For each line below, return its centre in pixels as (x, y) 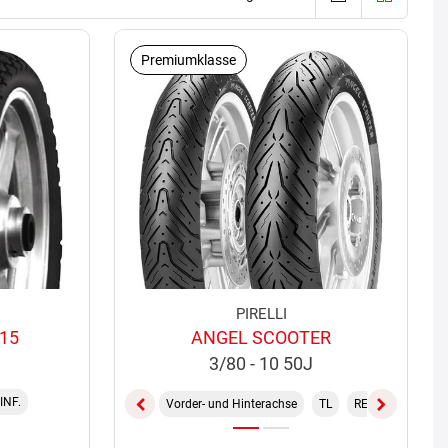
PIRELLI (261, 314)
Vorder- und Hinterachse (232, 403)
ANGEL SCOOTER (261, 338)
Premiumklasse (189, 59)
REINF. (372, 403)
